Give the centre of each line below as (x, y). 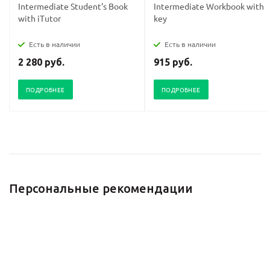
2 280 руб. (41, 62)
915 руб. (173, 62)
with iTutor (39, 18)
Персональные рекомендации (101, 189)
